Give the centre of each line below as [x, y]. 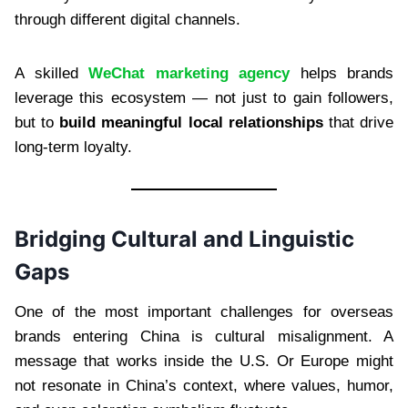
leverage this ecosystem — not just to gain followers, [204, 97]
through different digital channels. [127, 19]
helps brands [342, 73]
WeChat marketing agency [189, 73]
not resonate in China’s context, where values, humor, [204, 385]
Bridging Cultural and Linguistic [184, 239]
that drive [358, 122]
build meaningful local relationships [191, 122]
